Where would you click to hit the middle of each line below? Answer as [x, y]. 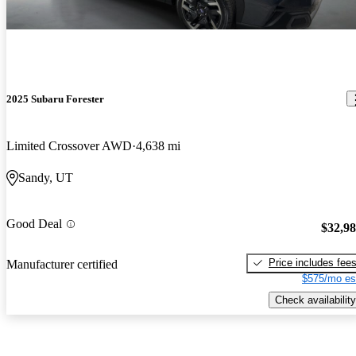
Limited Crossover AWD [69, 146]
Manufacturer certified [62, 264]
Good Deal [34, 224]
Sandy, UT [46, 178]
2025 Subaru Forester [55, 99]
